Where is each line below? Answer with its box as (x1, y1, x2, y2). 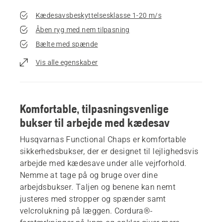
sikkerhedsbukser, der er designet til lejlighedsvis (20, 146, 199, 156)
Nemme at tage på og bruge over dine (20, 170, 158, 180)
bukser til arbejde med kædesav (20, 115, 170, 129)
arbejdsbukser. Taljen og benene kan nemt (20, 182, 175, 192)
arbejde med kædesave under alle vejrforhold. (20, 158, 187, 168)
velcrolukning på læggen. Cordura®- (20, 206, 153, 216)
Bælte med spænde (36, 40, 98, 48)
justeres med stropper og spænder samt (20, 194, 166, 204)
